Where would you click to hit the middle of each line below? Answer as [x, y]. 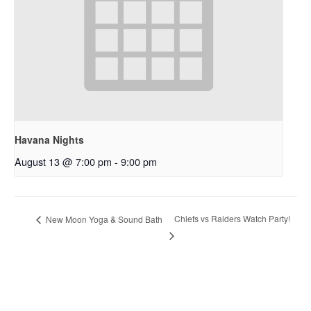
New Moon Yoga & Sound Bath [103, 219]
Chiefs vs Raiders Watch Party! [233, 219]
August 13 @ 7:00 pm [63, 162]
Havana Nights [49, 140]
